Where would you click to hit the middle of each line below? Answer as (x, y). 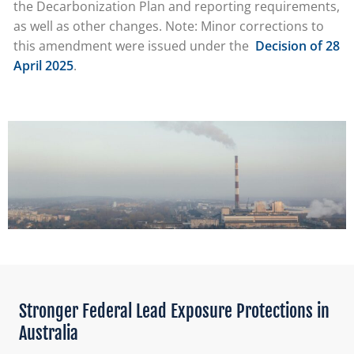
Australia (51, 333)
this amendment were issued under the (133, 46)
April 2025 (43, 66)
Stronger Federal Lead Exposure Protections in (174, 311)
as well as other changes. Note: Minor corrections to (169, 26)
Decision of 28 (298, 46)
